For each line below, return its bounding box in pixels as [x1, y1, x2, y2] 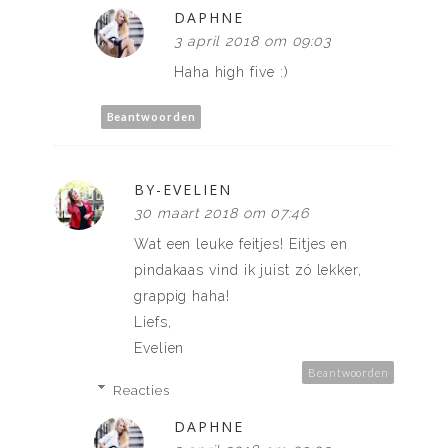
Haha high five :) [174, 63, 289, 80]
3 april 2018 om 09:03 [174, 32, 332, 49]
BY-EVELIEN [134, 179, 232, 199]
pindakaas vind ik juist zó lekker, [134, 261, 362, 278]
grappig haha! [134, 287, 230, 304]
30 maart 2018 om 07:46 [134, 204, 310, 221]
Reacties [112, 382, 171, 398]
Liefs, [134, 313, 172, 330]
